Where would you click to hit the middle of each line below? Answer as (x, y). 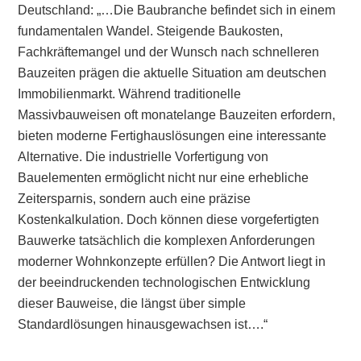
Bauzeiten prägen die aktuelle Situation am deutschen (172, 73)
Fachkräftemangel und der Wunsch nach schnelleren (169, 52)
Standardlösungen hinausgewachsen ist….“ (143, 324)
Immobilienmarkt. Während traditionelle (130, 94)
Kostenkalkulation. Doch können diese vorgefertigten (169, 220)
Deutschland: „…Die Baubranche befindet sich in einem (177, 10)
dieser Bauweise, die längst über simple (132, 303)
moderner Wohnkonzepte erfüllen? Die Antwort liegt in (172, 261)
